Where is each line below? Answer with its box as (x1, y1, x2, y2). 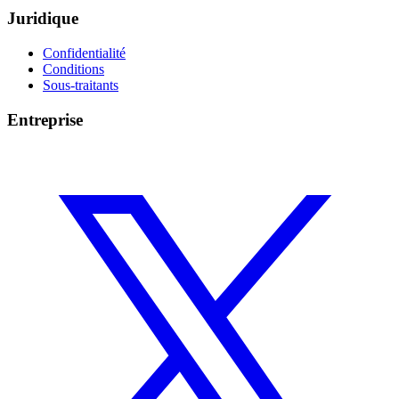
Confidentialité (43, 45, 126, 61)
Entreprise (7, 110, 83, 129)
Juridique (7, 9, 78, 28)
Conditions (43, 61, 104, 77)
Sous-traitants (43, 77, 118, 94)
